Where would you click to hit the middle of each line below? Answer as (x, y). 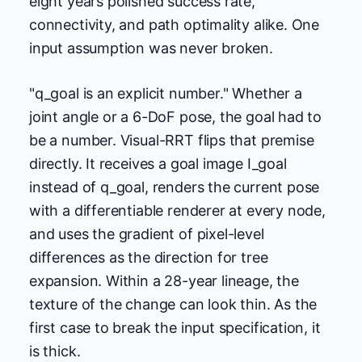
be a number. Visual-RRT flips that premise (172, 140)
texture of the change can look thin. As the (173, 304)
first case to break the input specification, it (175, 327)
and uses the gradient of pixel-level (147, 234)
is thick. (55, 351)
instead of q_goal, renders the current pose (175, 187)
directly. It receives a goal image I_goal (158, 163)
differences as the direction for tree (149, 257)
